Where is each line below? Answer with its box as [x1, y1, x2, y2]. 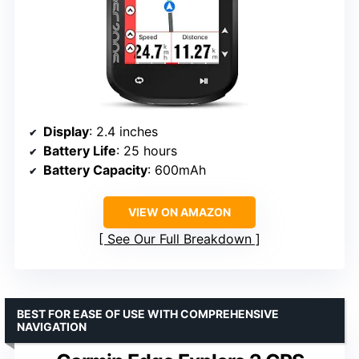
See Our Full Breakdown [107, 230, 252, 247]
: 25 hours [116, 142, 177, 159]
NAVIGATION [17, 319, 87, 333]
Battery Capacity [43, 161, 147, 178]
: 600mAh [147, 161, 206, 178]
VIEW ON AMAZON [128, 204, 231, 219]
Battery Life [43, 142, 116, 159]
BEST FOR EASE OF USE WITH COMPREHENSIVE [17, 306, 279, 321]
